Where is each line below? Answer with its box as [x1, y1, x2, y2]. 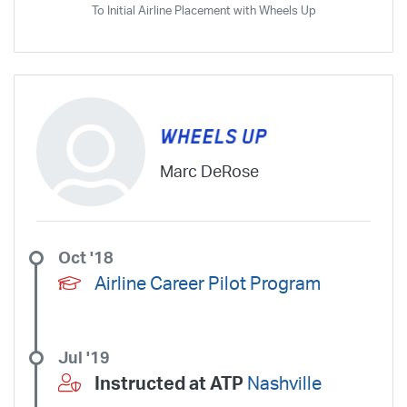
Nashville [247, 374, 322, 393]
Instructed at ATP [94, 374, 247, 393]
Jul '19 [58, 350, 110, 366]
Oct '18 [58, 250, 114, 266]
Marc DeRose [160, 164, 259, 181]
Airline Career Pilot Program [94, 274, 321, 293]
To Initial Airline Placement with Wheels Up [91, 5, 316, 16]
